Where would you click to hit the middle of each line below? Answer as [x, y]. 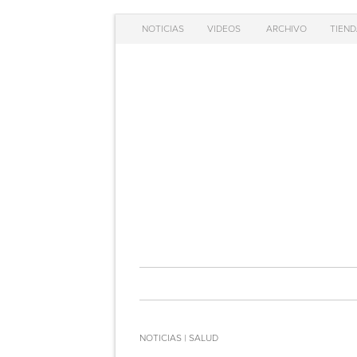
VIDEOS [224, 29]
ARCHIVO [286, 29]
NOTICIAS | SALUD [178, 338]
